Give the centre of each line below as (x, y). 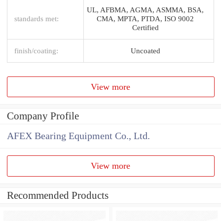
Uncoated (145, 50)
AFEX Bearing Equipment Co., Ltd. (78, 136)
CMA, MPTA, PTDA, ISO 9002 (145, 18)
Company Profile (43, 116)
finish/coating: (36, 50)
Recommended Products (58, 196)
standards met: (37, 18)
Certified (145, 27)
